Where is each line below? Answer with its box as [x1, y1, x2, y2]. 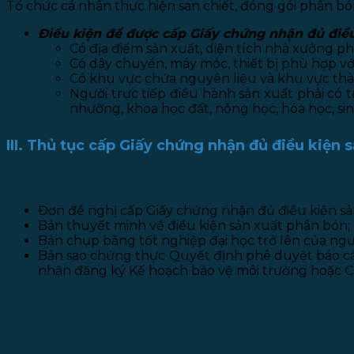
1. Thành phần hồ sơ [6, 172, 140, 188]
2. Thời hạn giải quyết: [6, 323, 156, 339]
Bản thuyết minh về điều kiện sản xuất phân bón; [38, 218, 350, 234]
